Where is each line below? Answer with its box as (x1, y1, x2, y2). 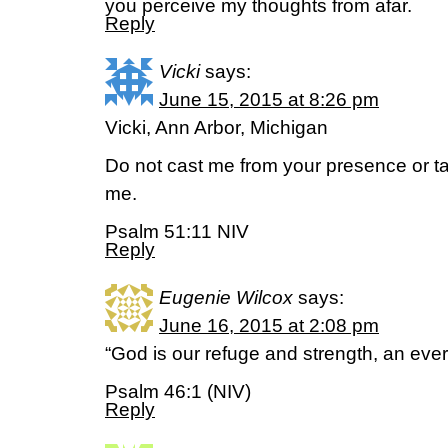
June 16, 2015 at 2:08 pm (159, 315, 379, 336)
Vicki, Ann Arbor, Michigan (105, 117, 328, 138)
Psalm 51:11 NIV (105, 221, 249, 242)
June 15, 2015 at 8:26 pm (159, 89, 379, 110)
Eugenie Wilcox (159, 287, 293, 308)
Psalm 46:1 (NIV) (105, 381, 251, 402)
